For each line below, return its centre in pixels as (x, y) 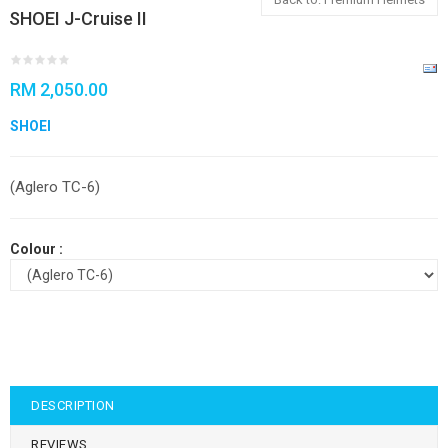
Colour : (36, 249)
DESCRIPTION (73, 405)
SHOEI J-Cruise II (78, 18)
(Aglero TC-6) (55, 187)
